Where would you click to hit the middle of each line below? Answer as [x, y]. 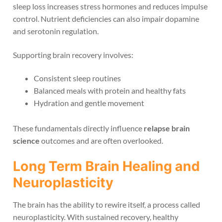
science [26, 141]
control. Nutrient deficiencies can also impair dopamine [106, 19]
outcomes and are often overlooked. [101, 141]
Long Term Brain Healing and [106, 166]
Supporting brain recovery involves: [73, 55]
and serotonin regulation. [56, 31]
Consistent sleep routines [77, 78]
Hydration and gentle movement [89, 103]
